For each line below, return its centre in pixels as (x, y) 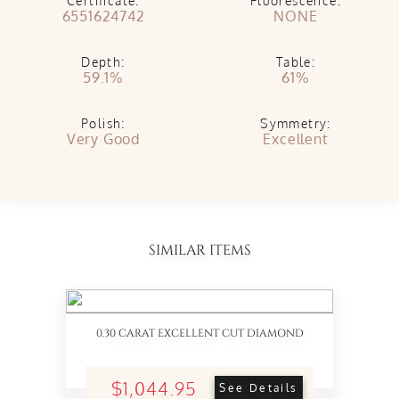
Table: (296, 62)
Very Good (103, 139)
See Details (259, 388)
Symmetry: (296, 123)
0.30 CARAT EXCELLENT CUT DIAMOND (199, 333)
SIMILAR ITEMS (199, 250)
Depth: (103, 62)
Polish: (103, 123)
